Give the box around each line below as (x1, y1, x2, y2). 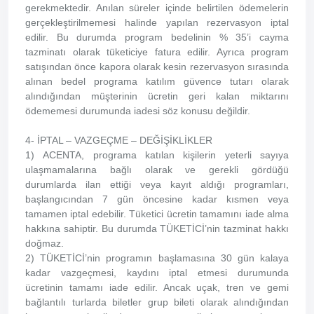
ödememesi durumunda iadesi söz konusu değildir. (25, 105, 250, 116)
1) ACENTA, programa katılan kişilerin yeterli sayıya (25, 149, 289, 161)
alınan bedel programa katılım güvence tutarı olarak (25, 76, 289, 87)
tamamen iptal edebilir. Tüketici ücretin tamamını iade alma (25, 208, 289, 219)
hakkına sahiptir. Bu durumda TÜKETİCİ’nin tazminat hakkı (25, 223, 289, 234)
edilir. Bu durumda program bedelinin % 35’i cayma (25, 32, 289, 43)
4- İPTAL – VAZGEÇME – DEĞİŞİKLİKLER (25, 135, 212, 146)
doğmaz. (25, 238, 64, 249)
